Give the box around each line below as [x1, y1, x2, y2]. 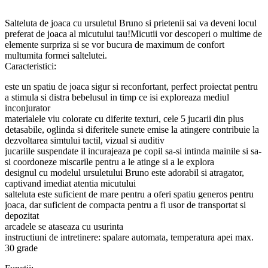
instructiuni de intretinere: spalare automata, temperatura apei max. [5, 232, 254, 243]
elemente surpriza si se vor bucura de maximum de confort [5, 39, 224, 50]
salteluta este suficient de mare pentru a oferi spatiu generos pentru [5, 189, 254, 200]
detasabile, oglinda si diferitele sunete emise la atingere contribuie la [5, 124, 259, 135]
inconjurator [5, 103, 50, 114]
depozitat [5, 211, 39, 221]
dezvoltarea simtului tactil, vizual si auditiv [5, 135, 165, 146]
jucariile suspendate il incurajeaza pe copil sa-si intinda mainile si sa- [5, 146, 261, 157]
